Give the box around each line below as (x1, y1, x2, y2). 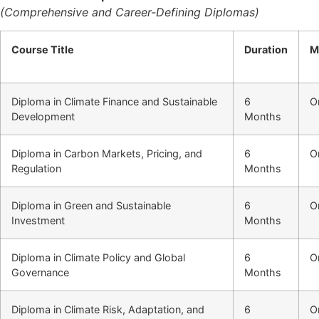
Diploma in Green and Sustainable (11, 199, 171, 212)
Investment (11, 214, 65, 227)
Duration (244, 43, 288, 56)
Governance (11, 266, 69, 279)
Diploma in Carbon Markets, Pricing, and (11, 147, 202, 160)
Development (11, 110, 75, 123)
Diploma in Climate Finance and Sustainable (11, 95, 217, 108)
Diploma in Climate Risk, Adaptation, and (11, 303, 204, 316)
